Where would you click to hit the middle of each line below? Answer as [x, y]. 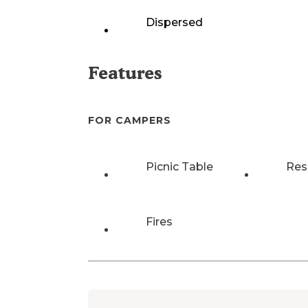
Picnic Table [179, 166]
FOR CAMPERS [130, 121]
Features [125, 73]
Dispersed [174, 23]
